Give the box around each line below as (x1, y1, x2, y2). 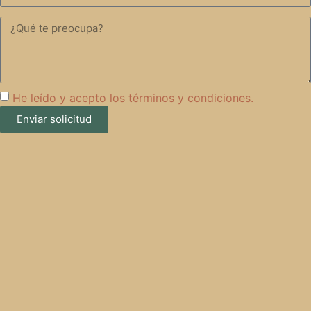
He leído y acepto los (12, 90, 128, 105)
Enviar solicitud (17, 112, 92, 126)
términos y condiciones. (128, 90, 253, 105)
